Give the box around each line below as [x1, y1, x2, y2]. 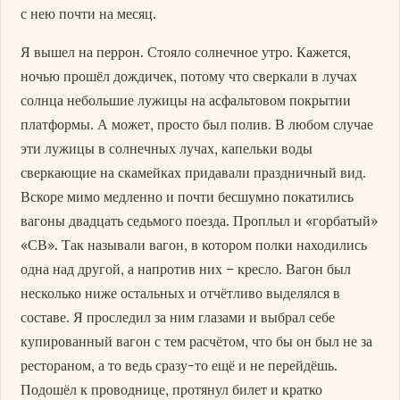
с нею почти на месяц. [21, 4, 157, 23]
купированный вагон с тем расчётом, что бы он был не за [21, 331, 373, 350]
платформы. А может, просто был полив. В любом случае [21, 114, 374, 133]
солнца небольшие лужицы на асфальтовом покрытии [21, 90, 352, 109]
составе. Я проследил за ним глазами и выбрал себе [21, 307, 336, 326]
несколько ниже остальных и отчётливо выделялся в [21, 283, 341, 302]
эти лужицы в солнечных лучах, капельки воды [21, 138, 313, 157]
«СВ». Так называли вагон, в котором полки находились [21, 235, 368, 254]
